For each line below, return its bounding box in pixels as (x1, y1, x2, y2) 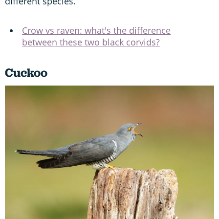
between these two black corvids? (22, 36, 160, 48)
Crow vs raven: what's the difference (22, 24, 171, 37)
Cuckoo (5, 65, 47, 81)
